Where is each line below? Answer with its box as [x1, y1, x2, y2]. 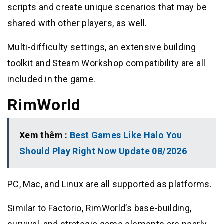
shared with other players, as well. [7, 18, 147, 29]
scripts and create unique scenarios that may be [7, 2, 207, 13]
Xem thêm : [19, 130, 70, 141]
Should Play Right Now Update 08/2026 [19, 146, 187, 157]
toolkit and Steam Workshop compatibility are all [7, 58, 206, 69]
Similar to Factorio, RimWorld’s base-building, [7, 203, 192, 214]
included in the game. [7, 74, 96, 85]
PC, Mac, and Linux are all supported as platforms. [7, 179, 212, 190]
